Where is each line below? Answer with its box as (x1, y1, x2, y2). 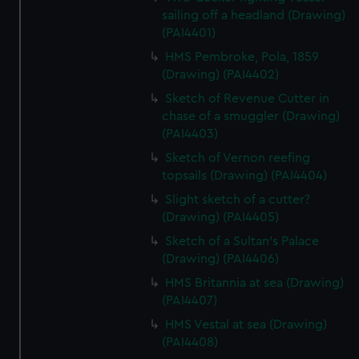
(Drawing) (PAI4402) (162, 68, 280, 81)
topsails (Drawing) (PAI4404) (162, 169, 328, 182)
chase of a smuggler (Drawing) (162, 110, 341, 123)
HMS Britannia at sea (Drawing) (165, 276, 345, 289)
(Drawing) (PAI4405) (162, 211, 280, 224)
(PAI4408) (162, 336, 219, 349)
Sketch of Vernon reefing (165, 151, 311, 164)
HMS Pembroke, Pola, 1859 (165, 50, 320, 63)
